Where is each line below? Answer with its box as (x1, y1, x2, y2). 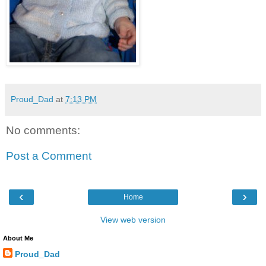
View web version (100, 214, 166, 224)
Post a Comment (6, 150, 91, 163)
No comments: (6, 123, 80, 137)
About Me (3, 234, 33, 242)
